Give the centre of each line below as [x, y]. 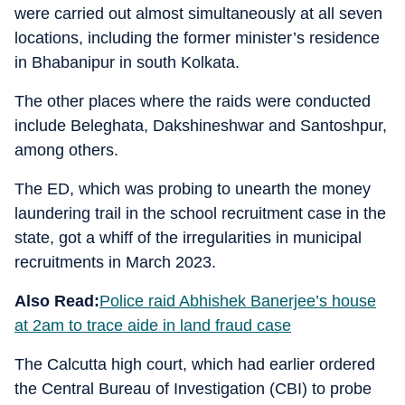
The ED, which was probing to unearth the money [193, 189]
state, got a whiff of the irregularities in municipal [188, 238]
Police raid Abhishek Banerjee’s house [238, 301]
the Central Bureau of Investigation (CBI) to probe [193, 389]
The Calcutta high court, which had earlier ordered [195, 364]
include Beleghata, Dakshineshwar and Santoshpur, [201, 126]
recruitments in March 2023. [115, 262]
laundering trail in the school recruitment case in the [200, 213]
